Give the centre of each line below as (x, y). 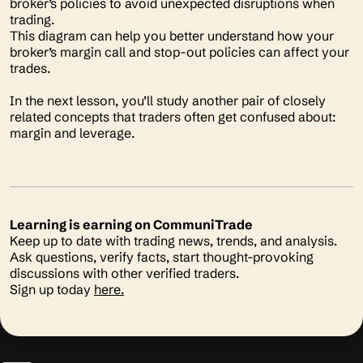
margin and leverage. (74, 133)
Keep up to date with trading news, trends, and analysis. (173, 241)
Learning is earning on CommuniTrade (131, 224)
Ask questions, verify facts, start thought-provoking (162, 257)
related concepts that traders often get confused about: (173, 117)
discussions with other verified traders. (126, 273)
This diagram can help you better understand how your (172, 36)
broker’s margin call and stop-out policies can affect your (179, 52)
